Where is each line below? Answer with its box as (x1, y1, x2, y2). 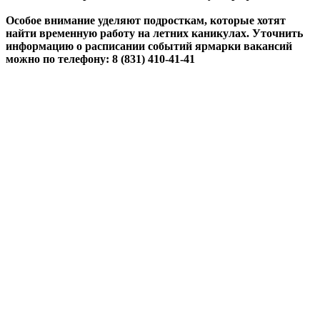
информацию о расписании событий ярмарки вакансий (6, 39, 292, 52)
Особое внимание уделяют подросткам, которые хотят (6, 14, 286, 26)
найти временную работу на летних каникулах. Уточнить (6, 26, 303, 39)
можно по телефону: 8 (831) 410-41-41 (6, 52, 195, 65)
